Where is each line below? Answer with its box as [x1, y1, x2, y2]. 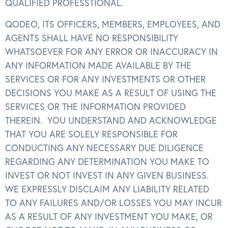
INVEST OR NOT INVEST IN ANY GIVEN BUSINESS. [5, 169, 209, 181]
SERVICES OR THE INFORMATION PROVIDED [5, 100, 186, 112]
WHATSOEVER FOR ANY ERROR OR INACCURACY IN [5, 45, 218, 58]
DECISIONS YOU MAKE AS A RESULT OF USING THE [5, 87, 216, 99]
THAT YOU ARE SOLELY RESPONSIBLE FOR [5, 128, 178, 140]
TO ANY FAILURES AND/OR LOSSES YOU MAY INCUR [5, 196, 222, 209]
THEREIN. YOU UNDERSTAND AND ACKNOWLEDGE [5, 114, 217, 126]
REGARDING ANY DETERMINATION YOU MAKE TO [5, 155, 209, 167]
